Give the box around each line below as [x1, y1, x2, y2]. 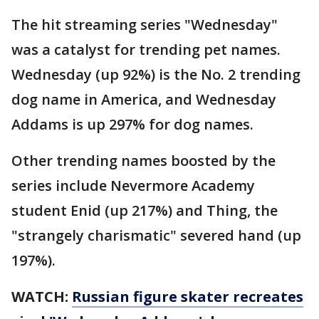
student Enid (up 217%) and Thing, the [11, 200, 278, 220]
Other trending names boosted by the [11, 150, 276, 170]
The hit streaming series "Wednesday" [11, 14, 278, 34]
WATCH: [11, 286, 72, 306]
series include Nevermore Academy [11, 175, 255, 195]
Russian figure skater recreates [72, 286, 303, 306]
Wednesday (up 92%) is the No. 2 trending [11, 64, 300, 84]
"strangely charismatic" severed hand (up [11, 225, 301, 245]
